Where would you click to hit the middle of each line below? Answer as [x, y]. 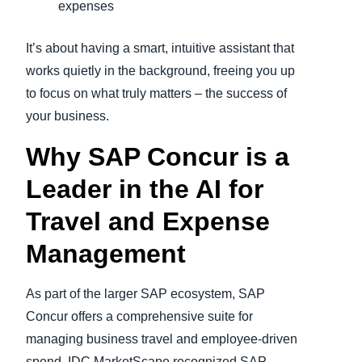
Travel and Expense [148, 222]
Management [106, 254]
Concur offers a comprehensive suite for [139, 317]
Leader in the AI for [145, 189]
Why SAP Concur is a [158, 157]
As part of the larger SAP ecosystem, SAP [145, 294]
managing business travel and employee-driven [162, 339]
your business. [67, 116]
